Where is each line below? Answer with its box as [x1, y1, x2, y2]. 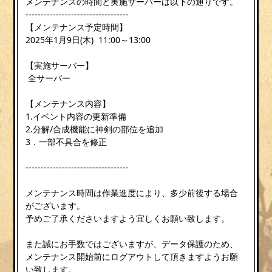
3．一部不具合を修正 [25, 135, 107, 148]
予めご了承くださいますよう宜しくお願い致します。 [25, 212, 230, 224]
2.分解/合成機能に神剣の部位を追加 [25, 123, 164, 135]
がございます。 [25, 199, 86, 211]
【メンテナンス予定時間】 [25, 21, 128, 33]
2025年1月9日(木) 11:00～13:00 [25, 33, 151, 46]
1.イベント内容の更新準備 [25, 110, 127, 122]
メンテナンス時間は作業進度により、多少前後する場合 [25, 186, 239, 199]
